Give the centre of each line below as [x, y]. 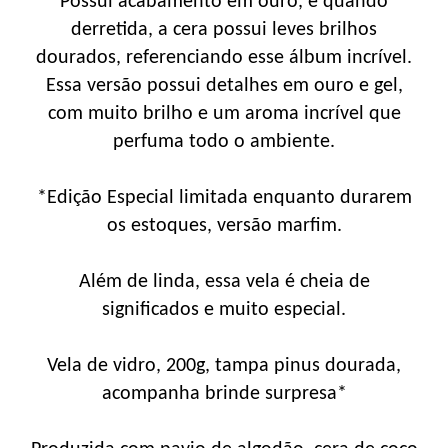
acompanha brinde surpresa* [224, 393]
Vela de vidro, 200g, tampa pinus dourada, [224, 365]
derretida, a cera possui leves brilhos [224, 29]
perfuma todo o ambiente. [224, 141]
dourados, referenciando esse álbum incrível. [224, 57]
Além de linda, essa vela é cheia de [224, 281]
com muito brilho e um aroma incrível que [224, 113]
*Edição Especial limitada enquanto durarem [224, 197]
